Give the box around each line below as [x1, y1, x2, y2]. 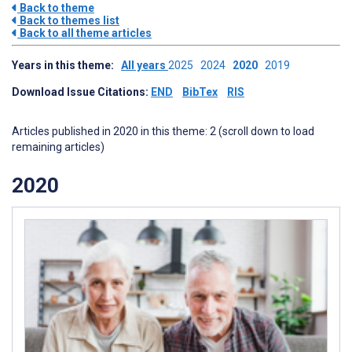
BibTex [182, 86, 218, 98]
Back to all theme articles [17, 27, 152, 39]
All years [121, 59, 168, 71]
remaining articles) [12, 141, 104, 153]
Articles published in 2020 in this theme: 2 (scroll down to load [12, 125, 314, 137]
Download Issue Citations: [12, 86, 151, 98]
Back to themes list [17, 14, 119, 27]
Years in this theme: [12, 59, 121, 71]
